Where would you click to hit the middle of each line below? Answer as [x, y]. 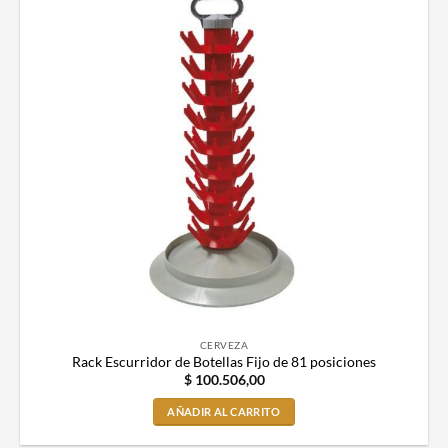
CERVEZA [224, 344]
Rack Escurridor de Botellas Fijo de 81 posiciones [224, 362]
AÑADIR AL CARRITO [224, 412]
